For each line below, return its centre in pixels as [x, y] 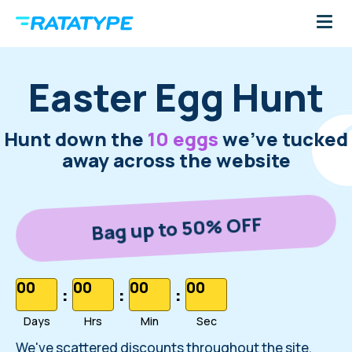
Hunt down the [76, 139]
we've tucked [283, 139]
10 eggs [183, 139]
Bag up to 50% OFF [176, 228]
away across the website [176, 160]
